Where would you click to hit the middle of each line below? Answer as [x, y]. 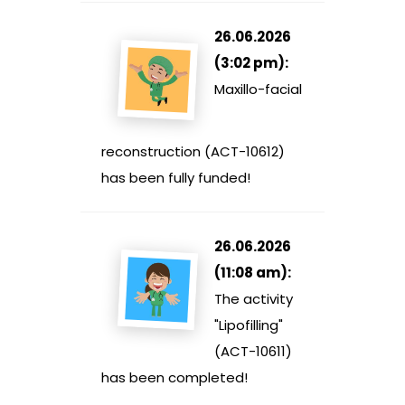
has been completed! [174, 378]
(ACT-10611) [253, 352]
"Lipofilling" [249, 325]
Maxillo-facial [258, 89]
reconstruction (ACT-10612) [193, 152]
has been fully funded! [176, 178]
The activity [254, 299]
